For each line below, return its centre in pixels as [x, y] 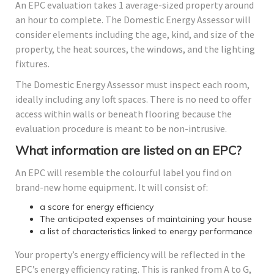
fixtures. [32, 64]
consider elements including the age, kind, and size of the [135, 35]
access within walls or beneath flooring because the [124, 114]
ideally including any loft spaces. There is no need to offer [133, 99]
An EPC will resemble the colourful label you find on [124, 173]
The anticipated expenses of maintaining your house [146, 219]
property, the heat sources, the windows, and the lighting [135, 49]
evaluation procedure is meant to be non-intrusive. [121, 129]
